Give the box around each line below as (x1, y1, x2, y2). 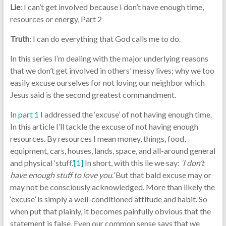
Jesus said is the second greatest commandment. (10, 90, 176, 100)
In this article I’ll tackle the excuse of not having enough (10, 122, 198, 132)
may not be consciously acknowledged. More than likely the (10, 182, 215, 192)
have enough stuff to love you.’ (10, 170, 114, 180)
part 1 (18, 109, 39, 120)
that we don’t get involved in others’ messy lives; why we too (10, 66, 214, 76)
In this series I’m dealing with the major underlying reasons (10, 53, 208, 64)
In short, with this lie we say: (83, 158, 181, 168)
